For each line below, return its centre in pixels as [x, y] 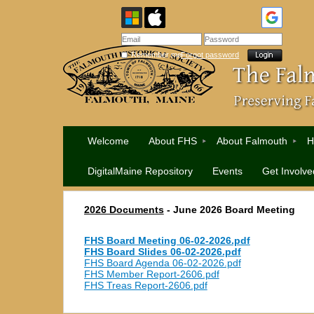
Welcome [109, 141]
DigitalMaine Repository [141, 171]
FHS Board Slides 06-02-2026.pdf [162, 252]
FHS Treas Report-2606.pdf [145, 286]
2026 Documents [124, 210]
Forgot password [210, 55]
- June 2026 [194, 210]
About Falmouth [252, 141]
